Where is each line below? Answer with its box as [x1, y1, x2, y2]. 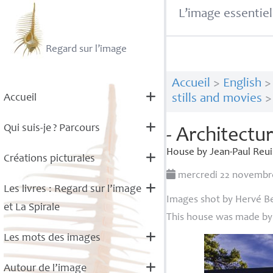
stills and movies [171, 93, 262, 106]
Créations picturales [3, 154, 95, 165]
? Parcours [52, 123, 100, 134]
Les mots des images [3, 233, 101, 244]
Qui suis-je [3, 123, 51, 134]
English [222, 77, 261, 91]
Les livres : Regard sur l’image [3, 184, 141, 195]
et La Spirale [3, 202, 60, 213]
